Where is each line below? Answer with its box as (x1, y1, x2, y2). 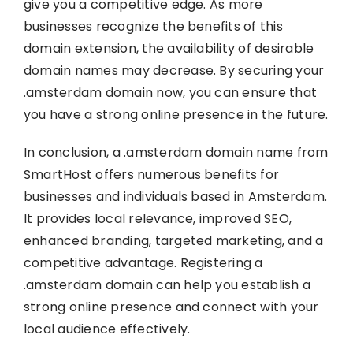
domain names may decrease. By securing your (23, 61, 325, 80)
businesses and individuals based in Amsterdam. (23, 187, 328, 206)
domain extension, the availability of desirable (23, 39, 314, 58)
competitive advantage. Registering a (23, 253, 263, 272)
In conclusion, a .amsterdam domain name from (23, 143, 329, 162)
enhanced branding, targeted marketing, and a (23, 231, 324, 250)
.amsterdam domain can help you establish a (23, 275, 311, 294)
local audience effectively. (23, 319, 191, 338)
